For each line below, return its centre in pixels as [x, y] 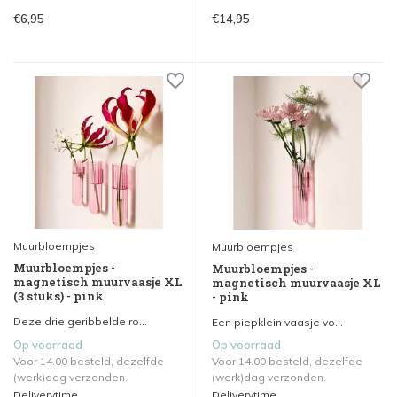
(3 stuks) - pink [58, 296]
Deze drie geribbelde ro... [80, 322]
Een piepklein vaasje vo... [277, 323]
